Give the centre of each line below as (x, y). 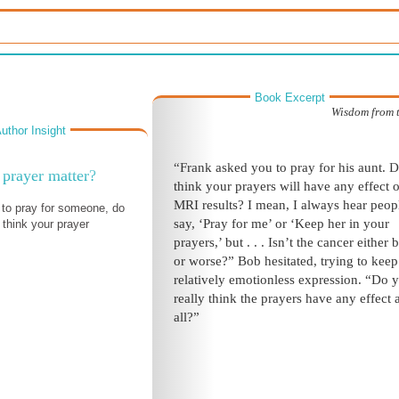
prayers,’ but (208, 242)
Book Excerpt (290, 98)
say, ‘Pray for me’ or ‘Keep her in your (281, 224)
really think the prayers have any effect (282, 298)
